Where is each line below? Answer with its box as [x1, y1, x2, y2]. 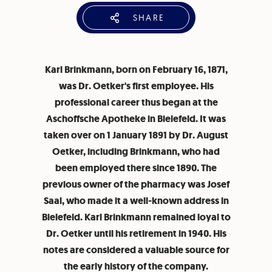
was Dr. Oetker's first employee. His [58, 80, 214, 92]
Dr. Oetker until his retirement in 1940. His [46, 227, 226, 240]
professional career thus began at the [54, 96, 218, 109]
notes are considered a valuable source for [42, 243, 229, 256]
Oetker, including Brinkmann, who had [52, 145, 220, 158]
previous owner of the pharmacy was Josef [42, 178, 229, 191]
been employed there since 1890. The [55, 161, 217, 174]
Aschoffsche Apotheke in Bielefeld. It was [46, 112, 226, 125]
